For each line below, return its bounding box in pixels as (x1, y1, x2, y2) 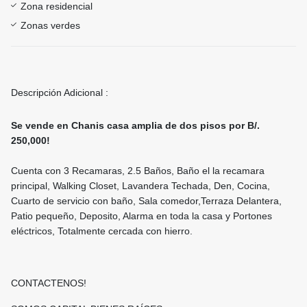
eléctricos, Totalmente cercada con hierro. (11, 225, 193, 237)
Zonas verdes (21, 20, 80, 32)
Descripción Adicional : (11, 87, 108, 99)
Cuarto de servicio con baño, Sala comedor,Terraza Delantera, (11, 195, 282, 207)
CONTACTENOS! (11, 278, 86, 289)
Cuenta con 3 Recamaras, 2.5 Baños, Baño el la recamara (11, 165, 265, 177)
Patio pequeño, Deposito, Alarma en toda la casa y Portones (11, 210, 272, 222)
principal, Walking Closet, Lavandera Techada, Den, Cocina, (11, 180, 270, 192)
